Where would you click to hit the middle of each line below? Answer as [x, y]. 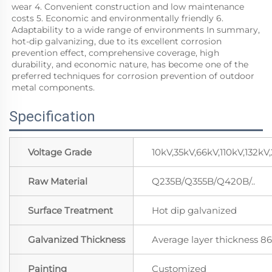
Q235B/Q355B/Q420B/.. [203, 182]
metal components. [53, 88]
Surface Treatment [70, 211]
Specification [52, 117]
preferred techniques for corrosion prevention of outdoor [133, 76]
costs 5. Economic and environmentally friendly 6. [117, 19]
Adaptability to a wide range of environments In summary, [136, 30]
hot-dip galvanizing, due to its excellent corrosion [117, 42]
